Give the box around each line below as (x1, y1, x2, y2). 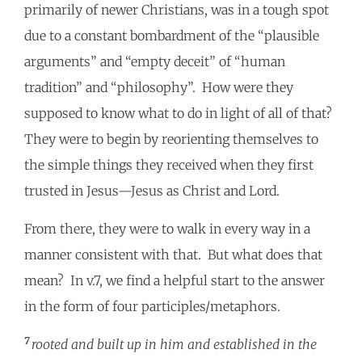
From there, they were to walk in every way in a (24, 221, 310, 238)
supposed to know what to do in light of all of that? (24, 105, 335, 122)
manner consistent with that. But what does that (24, 246, 322, 263)
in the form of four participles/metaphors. (24, 298, 280, 315)
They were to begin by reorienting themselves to (24, 131, 318, 148)
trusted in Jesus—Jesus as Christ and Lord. (24, 183, 280, 200)
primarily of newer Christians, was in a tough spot (24, 2, 329, 19)
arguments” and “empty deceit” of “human (24, 53, 285, 70)
